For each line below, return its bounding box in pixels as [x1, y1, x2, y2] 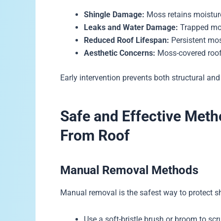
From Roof [60, 126, 130, 144]
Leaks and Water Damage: [84, 22, 178, 32]
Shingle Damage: [84, 9, 145, 19]
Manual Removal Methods [60, 163, 198, 177]
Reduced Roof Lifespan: [84, 35, 169, 45]
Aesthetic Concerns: [84, 48, 155, 58]
